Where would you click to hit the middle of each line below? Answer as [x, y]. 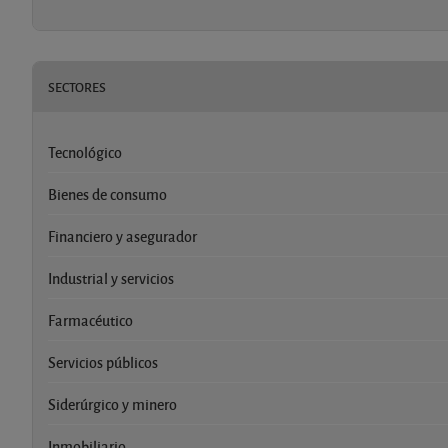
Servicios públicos [103, 361]
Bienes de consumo [107, 193]
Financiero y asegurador [122, 235]
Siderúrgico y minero [112, 403]
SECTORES [77, 86]
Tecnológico [85, 151]
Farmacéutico [90, 319]
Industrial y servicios [111, 277]
